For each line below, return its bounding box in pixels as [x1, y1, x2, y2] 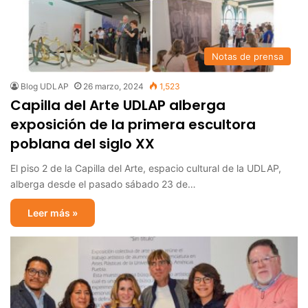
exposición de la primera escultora [10, 114, 256, 134]
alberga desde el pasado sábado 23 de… [10, 177, 196, 190]
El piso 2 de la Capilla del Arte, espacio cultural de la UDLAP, [10, 162, 281, 174]
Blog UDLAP [21, 80, 69, 91]
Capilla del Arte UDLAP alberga [10, 95, 225, 115]
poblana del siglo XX [10, 133, 155, 153]
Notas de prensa [212, 50, 283, 62]
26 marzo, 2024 [83, 80, 144, 91]
